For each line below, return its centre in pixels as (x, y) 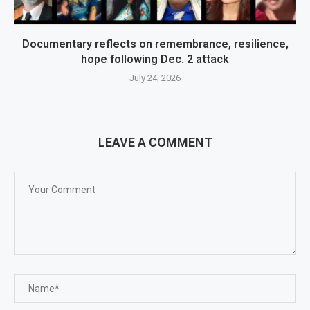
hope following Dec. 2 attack (155, 60)
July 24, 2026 (155, 78)
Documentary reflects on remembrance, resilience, (155, 44)
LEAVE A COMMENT (155, 143)
